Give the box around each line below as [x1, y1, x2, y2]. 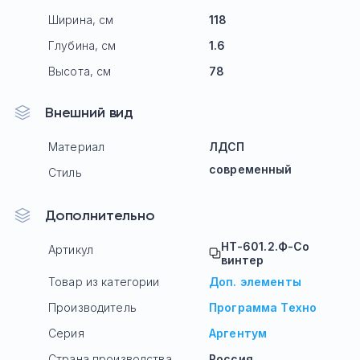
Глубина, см [48, 38, 117, 52]
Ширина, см [48, 12, 114, 27]
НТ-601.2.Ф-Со [220, 239, 310, 253]
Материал [48, 139, 105, 153]
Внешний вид [45, 103, 134, 121]
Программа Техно [209, 300, 317, 314]
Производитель [48, 300, 137, 314]
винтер [220, 252, 264, 267]
